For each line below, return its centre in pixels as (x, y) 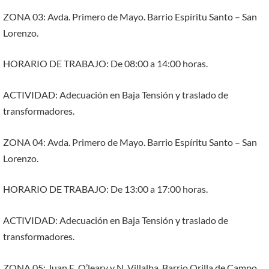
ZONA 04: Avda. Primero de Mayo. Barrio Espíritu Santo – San (130, 142)
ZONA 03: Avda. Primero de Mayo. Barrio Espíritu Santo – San (130, 16)
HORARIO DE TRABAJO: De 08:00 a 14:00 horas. (105, 64)
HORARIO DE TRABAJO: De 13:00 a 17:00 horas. (105, 189)
